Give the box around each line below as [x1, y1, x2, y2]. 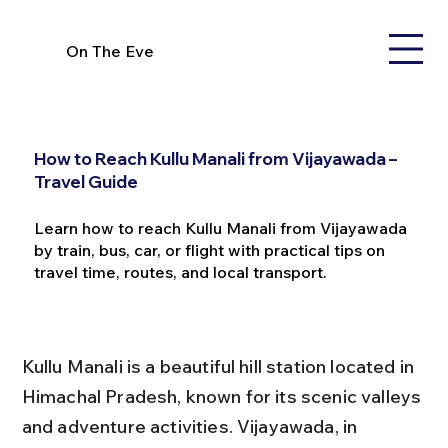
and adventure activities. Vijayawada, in [21, 414, 362, 438]
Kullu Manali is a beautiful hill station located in [21, 354, 419, 378]
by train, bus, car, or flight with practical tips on [33, 239, 385, 260]
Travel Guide [33, 170, 138, 192]
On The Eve [66, 40, 155, 61]
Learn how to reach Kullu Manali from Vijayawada [33, 217, 407, 238]
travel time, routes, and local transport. [33, 261, 327, 282]
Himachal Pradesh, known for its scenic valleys [21, 384, 426, 408]
